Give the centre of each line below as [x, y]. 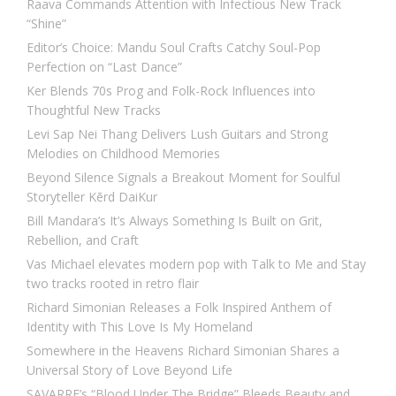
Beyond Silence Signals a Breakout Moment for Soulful [183, 177]
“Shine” [46, 23]
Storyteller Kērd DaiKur [92, 196]
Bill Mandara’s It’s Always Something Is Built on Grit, [175, 220]
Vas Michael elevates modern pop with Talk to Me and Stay [196, 263]
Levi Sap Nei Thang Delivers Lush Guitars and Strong [177, 133]
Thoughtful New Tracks [94, 110]
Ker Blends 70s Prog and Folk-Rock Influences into [171, 90]
